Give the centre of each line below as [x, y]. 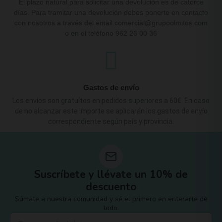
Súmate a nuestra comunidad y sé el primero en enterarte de [111, 199]
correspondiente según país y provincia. [111, 121]
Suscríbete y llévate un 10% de [111, 174]
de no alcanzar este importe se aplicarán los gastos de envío [111, 111]
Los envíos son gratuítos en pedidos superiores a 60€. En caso [111, 100]
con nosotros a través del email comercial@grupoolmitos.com [111, 23]
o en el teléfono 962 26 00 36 [111, 33]
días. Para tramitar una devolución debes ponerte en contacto [111, 12]
